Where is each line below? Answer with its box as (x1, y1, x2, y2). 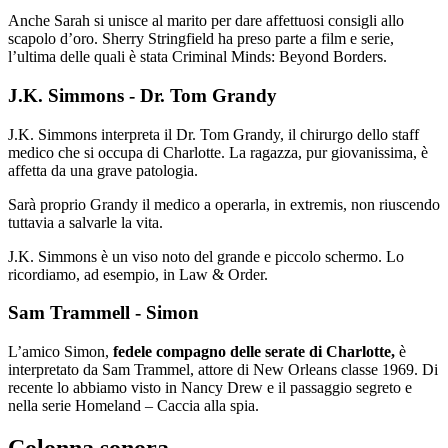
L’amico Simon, (8, 343, 113, 361)
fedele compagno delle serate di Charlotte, (113, 343, 395, 361)
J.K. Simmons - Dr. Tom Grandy (8, 84, 277, 106)
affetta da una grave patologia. (8, 161, 198, 179)
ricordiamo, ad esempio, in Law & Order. (8, 265, 268, 283)
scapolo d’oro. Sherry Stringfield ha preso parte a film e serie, (8, 30, 394, 48)
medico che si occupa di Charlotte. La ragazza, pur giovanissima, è (8, 143, 428, 161)
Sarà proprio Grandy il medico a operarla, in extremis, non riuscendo (8, 195, 440, 213)
